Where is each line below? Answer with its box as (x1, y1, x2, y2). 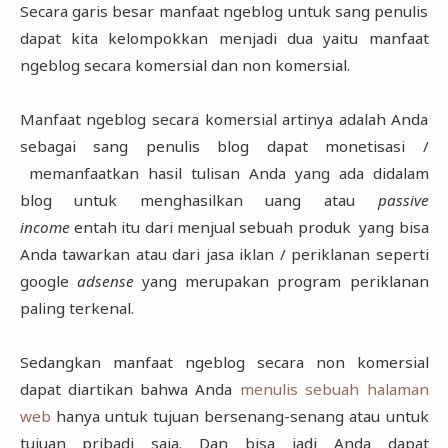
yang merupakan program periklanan (133, 270, 429, 291)
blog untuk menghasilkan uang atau (19, 189, 378, 210)
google (19, 270, 77, 291)
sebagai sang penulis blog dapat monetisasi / (19, 135, 429, 156)
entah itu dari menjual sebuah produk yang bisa (69, 216, 429, 237)
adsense (76, 270, 134, 291)
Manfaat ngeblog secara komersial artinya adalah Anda (19, 108, 429, 129)
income (19, 216, 70, 237)
